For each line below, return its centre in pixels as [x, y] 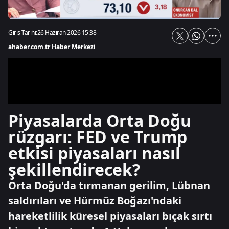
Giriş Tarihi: [23, 32]
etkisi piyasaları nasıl [94, 153]
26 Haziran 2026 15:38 [66, 32]
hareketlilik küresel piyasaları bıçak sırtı [110, 216]
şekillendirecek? [74, 169]
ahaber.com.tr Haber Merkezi [52, 47]
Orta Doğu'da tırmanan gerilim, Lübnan [109, 185]
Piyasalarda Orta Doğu [100, 120]
